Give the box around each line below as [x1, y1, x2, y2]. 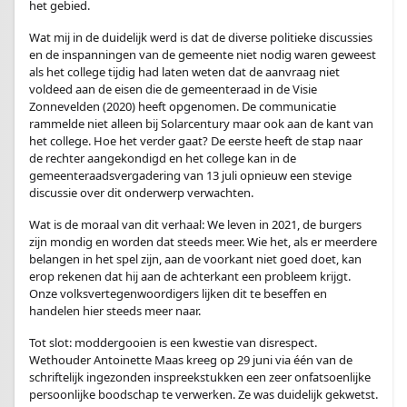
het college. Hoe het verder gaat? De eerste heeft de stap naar [29, 133, 362, 149]
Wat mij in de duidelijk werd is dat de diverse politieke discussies [29, 29, 372, 45]
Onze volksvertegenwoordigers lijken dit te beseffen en [29, 285, 327, 302]
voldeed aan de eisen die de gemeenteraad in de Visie [29, 81, 317, 97]
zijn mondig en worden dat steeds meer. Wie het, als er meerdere [29, 233, 377, 250]
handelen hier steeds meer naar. [29, 303, 201, 319]
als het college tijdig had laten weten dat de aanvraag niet [29, 64, 340, 80]
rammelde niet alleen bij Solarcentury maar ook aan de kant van [29, 115, 373, 132]
